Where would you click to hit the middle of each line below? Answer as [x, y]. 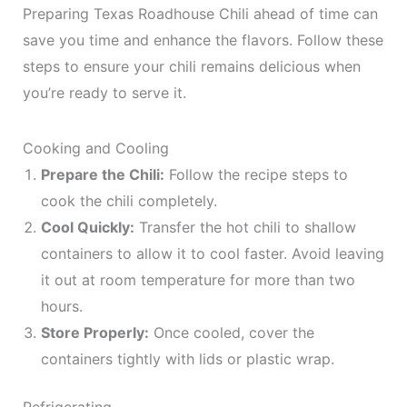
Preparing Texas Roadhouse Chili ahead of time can [200, 14]
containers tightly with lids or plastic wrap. [187, 359]
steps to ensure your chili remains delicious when [191, 66]
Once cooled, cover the [231, 333]
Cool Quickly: [87, 227]
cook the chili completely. [129, 201]
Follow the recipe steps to [256, 174]
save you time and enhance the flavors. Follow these [203, 40]
